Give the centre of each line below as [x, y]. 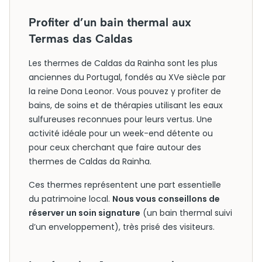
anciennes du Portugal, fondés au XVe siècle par [127, 77]
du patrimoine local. [70, 199]
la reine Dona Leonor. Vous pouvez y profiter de [125, 91]
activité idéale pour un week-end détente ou [121, 133]
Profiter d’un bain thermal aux [110, 22]
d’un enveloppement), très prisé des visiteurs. [122, 227]
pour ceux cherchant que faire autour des [115, 147]
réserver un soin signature [85, 213]
